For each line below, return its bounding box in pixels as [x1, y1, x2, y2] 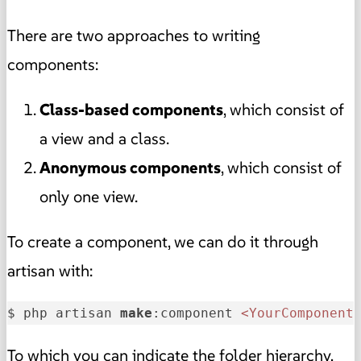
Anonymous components [39, 157, 221, 179]
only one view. [39, 186, 138, 208]
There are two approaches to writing [7, 25, 260, 47]
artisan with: [7, 260, 93, 282]
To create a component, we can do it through [7, 231, 318, 253]
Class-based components [39, 99, 223, 121]
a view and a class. [39, 128, 169, 150]
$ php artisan [7, 305, 120, 322]
